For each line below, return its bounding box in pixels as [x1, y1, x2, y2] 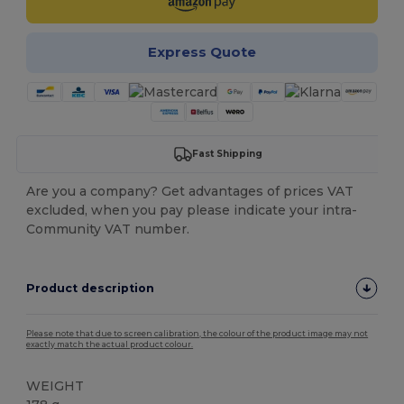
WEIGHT [26, 377, 85, 394]
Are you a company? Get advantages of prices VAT [26, 182, 354, 199]
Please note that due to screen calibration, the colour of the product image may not [26, 328, 369, 338]
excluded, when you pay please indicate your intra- [26, 201, 358, 218]
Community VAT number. [26, 220, 190, 237]
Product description [26, 280, 155, 295]
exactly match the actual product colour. [26, 339, 194, 349]
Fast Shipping [191, 148, 262, 161]
